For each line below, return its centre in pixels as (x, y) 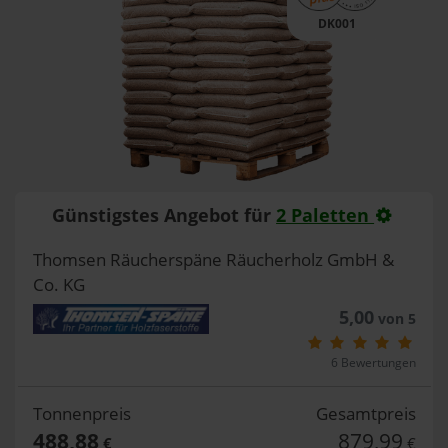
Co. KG (58, 284)
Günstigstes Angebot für (164, 215)
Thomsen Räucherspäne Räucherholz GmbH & (213, 259)
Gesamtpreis (365, 413)
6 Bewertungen (373, 362)
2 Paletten (325, 215)
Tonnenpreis (81, 413)
